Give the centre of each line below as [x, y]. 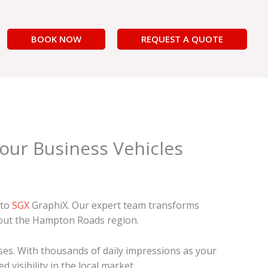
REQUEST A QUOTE [182, 39]
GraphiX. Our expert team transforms [114, 205]
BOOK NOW [56, 39]
